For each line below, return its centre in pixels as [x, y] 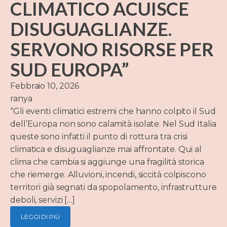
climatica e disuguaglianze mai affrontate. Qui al [106, 149]
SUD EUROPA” [69, 70]
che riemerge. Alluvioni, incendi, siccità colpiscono [108, 175]
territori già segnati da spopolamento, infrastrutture [113, 187]
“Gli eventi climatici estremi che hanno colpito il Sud [113, 111]
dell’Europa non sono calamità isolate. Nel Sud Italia [113, 124]
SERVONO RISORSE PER [112, 49]
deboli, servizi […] [43, 200]
